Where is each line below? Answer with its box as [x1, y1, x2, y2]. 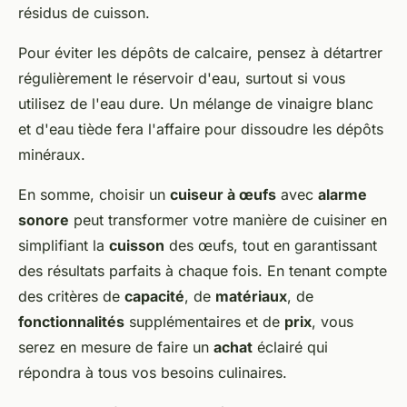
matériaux [215, 287, 287, 306]
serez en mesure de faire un [18, 338, 213, 357]
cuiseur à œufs [170, 185, 276, 204]
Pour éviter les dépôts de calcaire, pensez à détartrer [18, 44, 382, 63]
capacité [124, 287, 184, 306]
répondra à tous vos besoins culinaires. [18, 363, 287, 382]
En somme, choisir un [18, 185, 170, 204]
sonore [18, 211, 69, 230]
